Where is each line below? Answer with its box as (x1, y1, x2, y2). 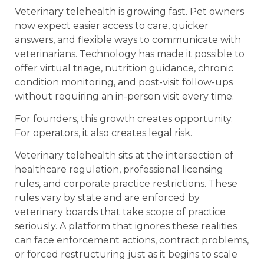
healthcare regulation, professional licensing (15, 164, 223, 176)
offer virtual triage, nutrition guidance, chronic (15, 62, 233, 74)
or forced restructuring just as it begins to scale (15, 249, 237, 260)
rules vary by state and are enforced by (15, 192, 200, 204)
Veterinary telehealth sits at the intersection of (15, 150, 233, 161)
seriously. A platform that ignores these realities (15, 220, 237, 232)
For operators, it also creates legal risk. (15, 127, 192, 138)
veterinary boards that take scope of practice (15, 206, 226, 218)
